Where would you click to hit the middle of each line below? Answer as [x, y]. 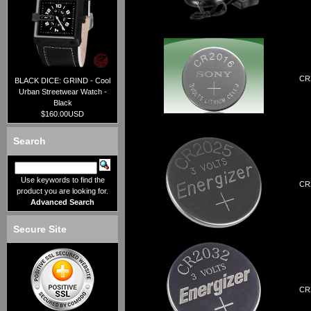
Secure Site [40, 229]
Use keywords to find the [62, 180]
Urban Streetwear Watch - [62, 92]
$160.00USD [62, 114]
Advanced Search [62, 202]
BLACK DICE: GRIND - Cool [62, 81]
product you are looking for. [62, 191]
